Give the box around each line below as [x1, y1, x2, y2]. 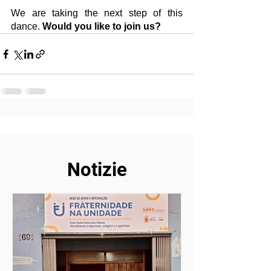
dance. [11, 21, 42, 32]
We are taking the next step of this [11, 8, 183, 19]
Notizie [67, 158, 127, 181]
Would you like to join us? [42, 21, 161, 32]
